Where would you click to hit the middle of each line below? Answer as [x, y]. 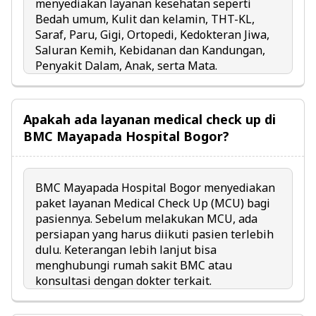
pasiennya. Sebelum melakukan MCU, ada [146, 219]
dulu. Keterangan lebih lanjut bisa [126, 250]
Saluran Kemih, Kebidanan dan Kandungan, [150, 50]
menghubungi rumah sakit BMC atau [134, 266]
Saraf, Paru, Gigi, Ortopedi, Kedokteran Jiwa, [152, 35]
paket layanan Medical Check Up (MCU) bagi [153, 203]
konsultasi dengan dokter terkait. [123, 281]
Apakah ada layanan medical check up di [150, 120]
